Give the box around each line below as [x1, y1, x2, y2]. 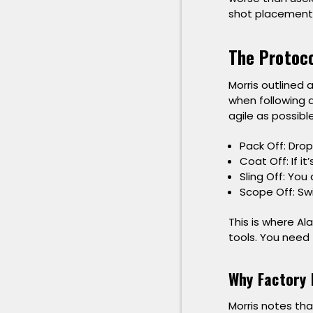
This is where [228, 214, 297, 230]
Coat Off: [240, 154, 289, 169]
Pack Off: [240, 138, 286, 154]
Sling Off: [240, 169, 285, 184]
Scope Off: [240, 184, 295, 200]
